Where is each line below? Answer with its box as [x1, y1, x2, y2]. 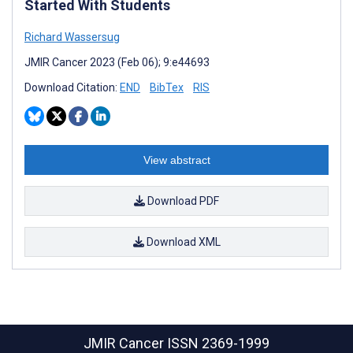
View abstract [143, 154, 210, 167]
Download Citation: [24, 81, 120, 95]
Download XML [143, 236, 221, 249]
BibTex [150, 81, 184, 95]
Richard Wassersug [24, 31, 120, 44]
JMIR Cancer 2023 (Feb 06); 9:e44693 [24, 56, 210, 69]
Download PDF [145, 195, 219, 208]
